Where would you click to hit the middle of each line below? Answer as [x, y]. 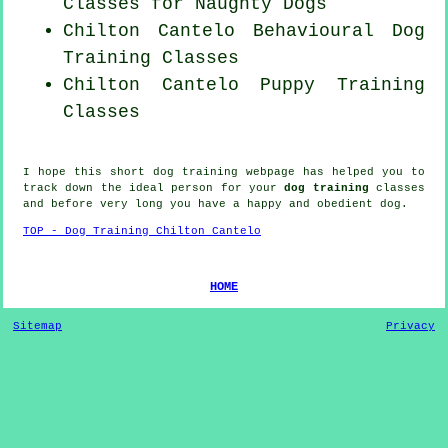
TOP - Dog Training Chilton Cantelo [142, 230]
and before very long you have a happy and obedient [201, 203]
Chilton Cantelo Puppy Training [244, 84]
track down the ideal [97, 187]
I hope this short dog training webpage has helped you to [224, 171]
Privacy [410, 325]
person [192, 187]
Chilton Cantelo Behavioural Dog [244, 30]
